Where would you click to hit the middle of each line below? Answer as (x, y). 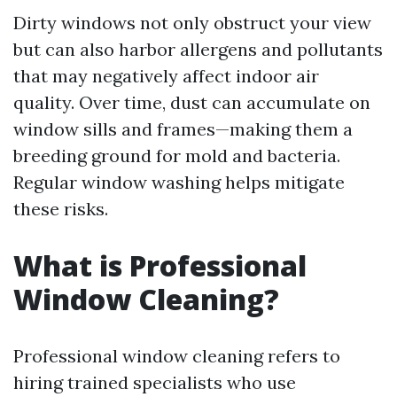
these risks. (61, 209)
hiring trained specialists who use (155, 382)
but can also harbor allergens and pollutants (198, 49)
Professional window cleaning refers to (177, 356)
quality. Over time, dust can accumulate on (192, 102)
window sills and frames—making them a (183, 129)
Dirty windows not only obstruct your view (192, 23)
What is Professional (160, 265)
